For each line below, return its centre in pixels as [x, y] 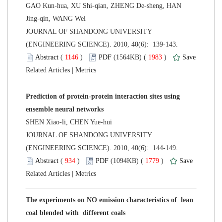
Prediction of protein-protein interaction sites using [103, 96]
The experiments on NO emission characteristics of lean [110, 200]
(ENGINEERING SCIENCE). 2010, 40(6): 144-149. [103, 148]
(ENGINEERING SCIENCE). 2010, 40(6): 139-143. [103, 44]
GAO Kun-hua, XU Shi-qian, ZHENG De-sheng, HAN [104, 5]
